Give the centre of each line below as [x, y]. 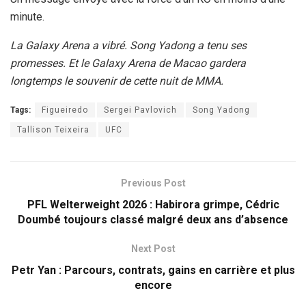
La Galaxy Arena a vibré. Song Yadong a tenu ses [128, 46]
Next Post [153, 249]
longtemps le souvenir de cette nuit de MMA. [117, 81]
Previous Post [153, 183]
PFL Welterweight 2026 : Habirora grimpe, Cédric [153, 205]
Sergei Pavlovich [140, 110]
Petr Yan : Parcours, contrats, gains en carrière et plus [153, 270]
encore [153, 286]
